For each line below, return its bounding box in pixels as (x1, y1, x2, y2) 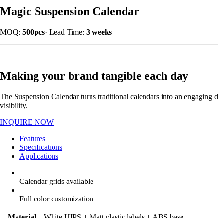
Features (19, 134, 45, 143)
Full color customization (19, 194, 93, 203)
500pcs (22, 27, 45, 36)
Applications (19, 151, 58, 160)
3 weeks (86, 27, 112, 36)
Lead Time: (47, 27, 86, 36)
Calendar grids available (19, 177, 93, 185)
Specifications (19, 143, 62, 151)
